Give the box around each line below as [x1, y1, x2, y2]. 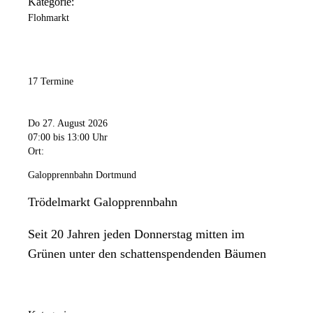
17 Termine [28, 76, 73, 87]
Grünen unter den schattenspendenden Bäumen [28, 246, 266, 261]
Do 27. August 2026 [28, 117, 108, 129]
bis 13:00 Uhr [53, 131, 108, 143]
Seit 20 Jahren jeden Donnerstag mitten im [28, 226, 245, 241]
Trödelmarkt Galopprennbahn [28, 194, 177, 209]
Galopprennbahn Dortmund [28, 169, 136, 180]
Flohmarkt [28, 13, 69, 24]
